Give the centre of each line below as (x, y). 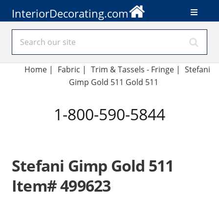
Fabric (69, 69)
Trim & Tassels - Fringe (133, 69)
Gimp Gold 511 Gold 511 (113, 82)
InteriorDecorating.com (70, 13)
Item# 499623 (61, 186)
